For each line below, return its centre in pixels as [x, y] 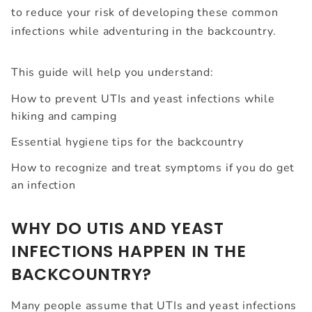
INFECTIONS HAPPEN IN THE [129, 251]
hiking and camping [64, 116]
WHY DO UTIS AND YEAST [118, 228]
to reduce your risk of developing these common [145, 12]
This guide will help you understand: [112, 72]
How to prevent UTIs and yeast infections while [143, 99]
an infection [44, 185]
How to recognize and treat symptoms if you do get [153, 167]
